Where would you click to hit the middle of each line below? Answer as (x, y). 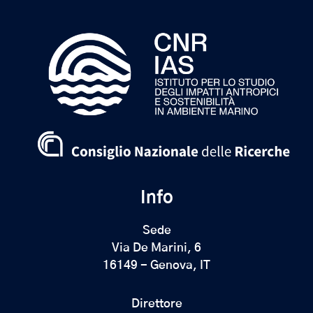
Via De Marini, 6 (156, 247)
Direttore (156, 303)
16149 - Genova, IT (156, 265)
